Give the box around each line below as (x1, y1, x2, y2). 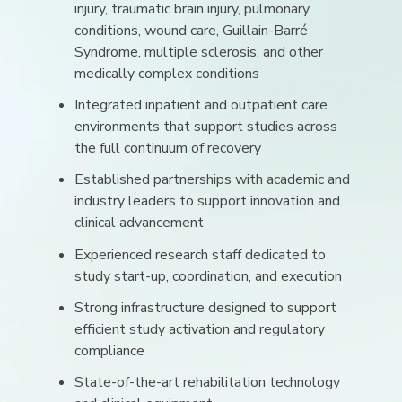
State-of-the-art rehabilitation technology (74, 371, 341, 392)
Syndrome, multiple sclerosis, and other (74, 41, 324, 62)
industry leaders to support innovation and (74, 191, 341, 212)
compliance (74, 340, 145, 361)
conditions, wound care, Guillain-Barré (74, 20, 309, 40)
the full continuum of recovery (74, 138, 262, 159)
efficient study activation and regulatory (74, 319, 326, 339)
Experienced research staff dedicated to (74, 244, 327, 265)
